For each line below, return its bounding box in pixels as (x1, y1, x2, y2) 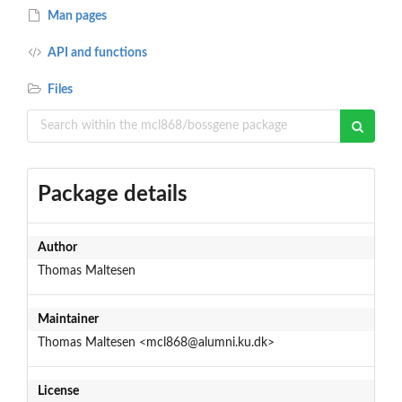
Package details (37, 183, 188, 205)
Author (37, 240, 77, 254)
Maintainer (37, 312, 99, 326)
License (37, 384, 79, 398)
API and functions (45, 46, 148, 59)
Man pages (45, 9, 108, 22)
